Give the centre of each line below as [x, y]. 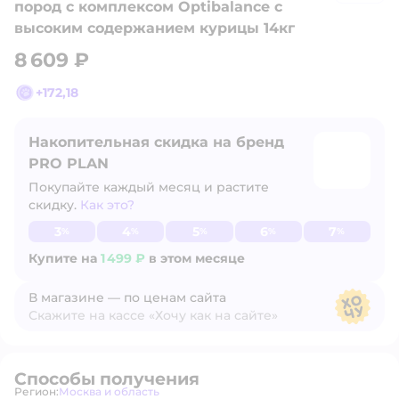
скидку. [53, 205]
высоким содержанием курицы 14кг [155, 28]
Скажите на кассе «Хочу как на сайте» [153, 315]
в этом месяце [195, 258]
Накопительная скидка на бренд [156, 142]
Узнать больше [56, 206]
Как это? [107, 205]
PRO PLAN [69, 163]
